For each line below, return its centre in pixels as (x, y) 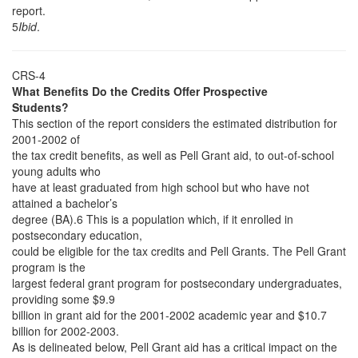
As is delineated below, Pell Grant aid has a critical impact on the (175, 347)
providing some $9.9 (64, 299)
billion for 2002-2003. (66, 331)
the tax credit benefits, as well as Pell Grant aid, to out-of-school (173, 155)
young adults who (56, 171)
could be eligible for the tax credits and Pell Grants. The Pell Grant (179, 251)
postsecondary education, (77, 235)
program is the (49, 267)
